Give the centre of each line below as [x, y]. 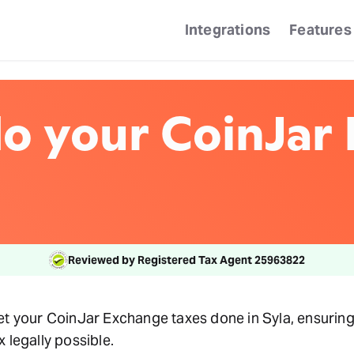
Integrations [228, 30]
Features [320, 30]
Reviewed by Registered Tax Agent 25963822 [186, 260]
